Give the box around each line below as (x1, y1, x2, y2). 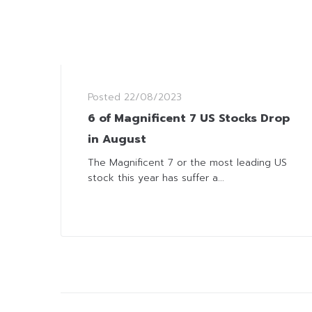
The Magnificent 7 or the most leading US (88, 155, 287, 171)
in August (88, 131, 146, 148)
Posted (88, 90, 124, 105)
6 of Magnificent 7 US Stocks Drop (88, 110, 290, 127)
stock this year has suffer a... (88, 171, 224, 186)
